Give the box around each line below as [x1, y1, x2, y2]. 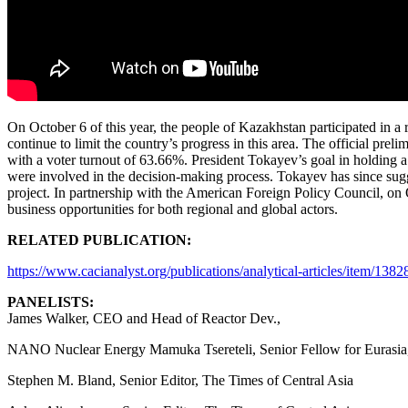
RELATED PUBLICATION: [7, 231, 191, 248]
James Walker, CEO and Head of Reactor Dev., [7, 310, 280, 326]
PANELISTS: [7, 293, 94, 310]
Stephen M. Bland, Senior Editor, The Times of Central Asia [7, 372, 353, 388]
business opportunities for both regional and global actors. [7, 200, 338, 217]
